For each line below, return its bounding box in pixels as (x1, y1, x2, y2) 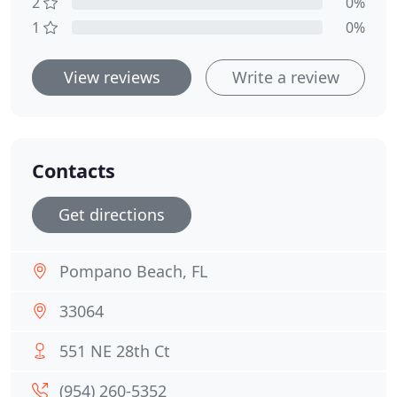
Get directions (58, 204, 165, 225)
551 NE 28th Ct (59, 340, 170, 362)
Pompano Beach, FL (59, 261, 207, 282)
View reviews (63, 66, 160, 88)
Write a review (231, 66, 339, 88)
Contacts (32, 158, 115, 183)
